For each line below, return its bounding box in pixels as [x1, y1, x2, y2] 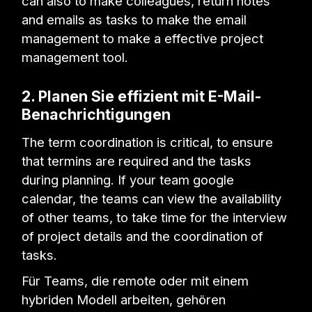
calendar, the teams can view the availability [22, 190, 282, 206]
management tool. [22, 49, 129, 65]
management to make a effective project [22, 30, 264, 46]
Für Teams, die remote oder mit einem [22, 272, 249, 288]
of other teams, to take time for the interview [22, 209, 288, 225]
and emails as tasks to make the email [22, 11, 247, 27]
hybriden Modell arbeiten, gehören [22, 291, 226, 307]
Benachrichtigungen [22, 105, 171, 124]
